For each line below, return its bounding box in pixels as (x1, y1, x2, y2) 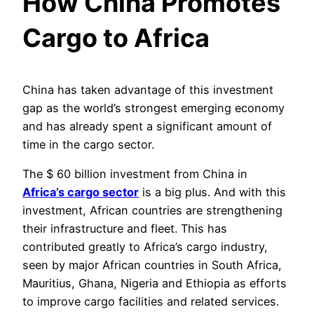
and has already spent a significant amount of (22, 118, 272, 133)
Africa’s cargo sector (22, 185, 139, 200)
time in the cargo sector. (22, 137, 154, 151)
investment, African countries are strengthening (22, 203, 282, 218)
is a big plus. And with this (139, 185, 286, 200)
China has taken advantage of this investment (22, 82, 273, 97)
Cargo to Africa (22, 22, 210, 53)
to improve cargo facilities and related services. (22, 294, 279, 309)
